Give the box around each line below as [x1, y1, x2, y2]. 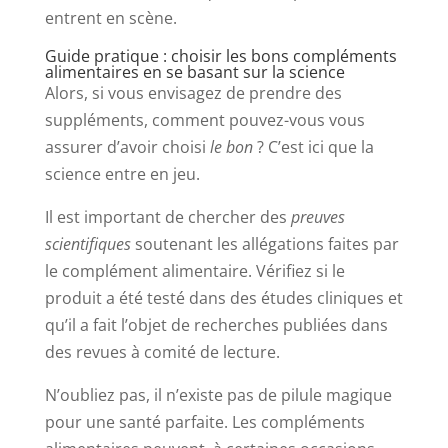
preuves [290, 206, 345, 229]
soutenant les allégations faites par [130, 233, 399, 256]
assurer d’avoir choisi [44, 136, 210, 159]
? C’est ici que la [252, 136, 374, 159]
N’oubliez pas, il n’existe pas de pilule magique [44, 384, 392, 407]
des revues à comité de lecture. [44, 341, 280, 364]
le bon [209, 136, 253, 159]
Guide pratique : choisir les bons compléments [44, 45, 397, 68]
